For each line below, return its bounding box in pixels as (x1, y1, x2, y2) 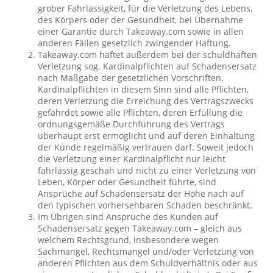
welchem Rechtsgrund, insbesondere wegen (38, 234, 219, 246)
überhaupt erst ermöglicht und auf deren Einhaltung (38, 130, 255, 141)
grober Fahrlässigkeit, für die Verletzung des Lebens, (38, 2, 253, 14)
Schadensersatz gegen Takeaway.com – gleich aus (38, 222, 243, 234)
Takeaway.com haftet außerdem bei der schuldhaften (38, 49, 258, 60)
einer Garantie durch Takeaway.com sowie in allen (38, 26, 244, 37)
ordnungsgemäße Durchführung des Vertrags (38, 118, 225, 130)
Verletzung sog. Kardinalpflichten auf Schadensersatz (38, 60, 257, 72)
